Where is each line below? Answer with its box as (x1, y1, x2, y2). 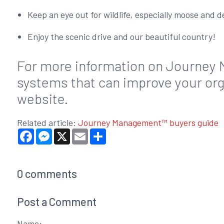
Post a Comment (16, 195, 96, 208)
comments (22, 167, 77, 180)
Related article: (16, 117, 78, 128)
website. (16, 90, 71, 107)
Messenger (51, 127, 93, 138)
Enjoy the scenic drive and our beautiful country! (27, 31, 216, 42)
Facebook (33, 127, 70, 138)
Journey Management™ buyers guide (77, 117, 218, 128)
